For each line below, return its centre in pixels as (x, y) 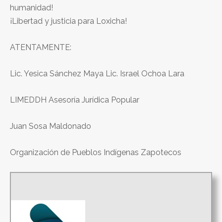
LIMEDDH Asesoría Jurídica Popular (75, 100)
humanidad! (31, 7)
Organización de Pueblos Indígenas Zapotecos (96, 152)
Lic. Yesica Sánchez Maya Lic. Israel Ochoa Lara (97, 73)
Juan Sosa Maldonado (51, 126)
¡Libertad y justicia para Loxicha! (68, 21)
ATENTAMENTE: (41, 47)
